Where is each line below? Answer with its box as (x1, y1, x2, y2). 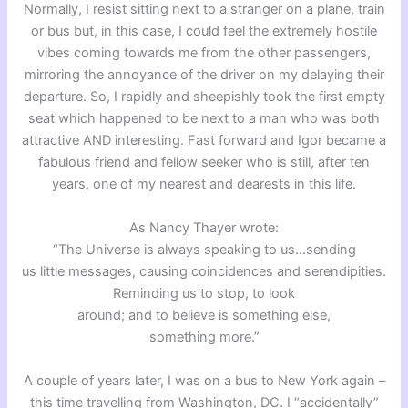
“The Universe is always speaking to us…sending (52, 240, 356, 258)
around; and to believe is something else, (77, 306, 331, 323)
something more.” (148, 328, 260, 345)
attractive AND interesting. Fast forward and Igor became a (22, 131, 386, 148)
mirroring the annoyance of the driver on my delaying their (24, 66, 384, 83)
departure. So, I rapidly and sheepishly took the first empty (23, 87, 385, 105)
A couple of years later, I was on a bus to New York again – (23, 372, 385, 389)
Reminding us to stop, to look (113, 284, 295, 301)
